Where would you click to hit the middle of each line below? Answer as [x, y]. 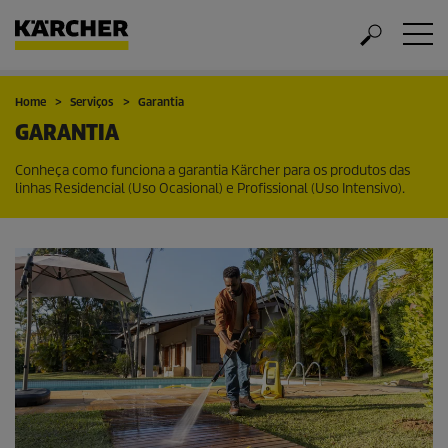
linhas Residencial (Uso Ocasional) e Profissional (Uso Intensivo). [210, 188]
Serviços [92, 102]
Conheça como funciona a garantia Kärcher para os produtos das [212, 170]
